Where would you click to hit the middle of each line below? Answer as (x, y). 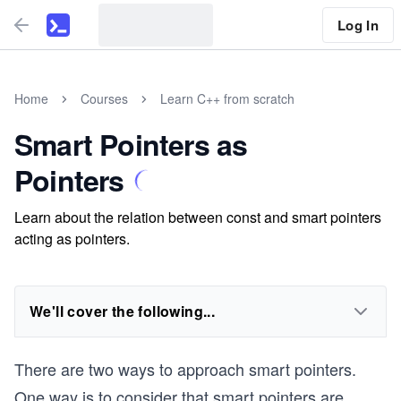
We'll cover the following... (123, 311)
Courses (104, 98)
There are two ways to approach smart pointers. (185, 369)
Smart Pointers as (131, 144)
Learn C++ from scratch (227, 98)
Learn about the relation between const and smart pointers (198, 217)
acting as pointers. (72, 239)
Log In (358, 25)
